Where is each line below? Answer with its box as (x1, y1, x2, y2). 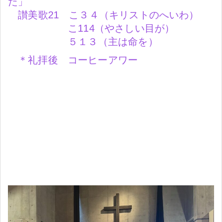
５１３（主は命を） (8, 36, 158, 47)
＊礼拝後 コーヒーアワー (18, 54, 138, 65)
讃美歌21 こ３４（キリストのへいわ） (8, 9, 199, 20)
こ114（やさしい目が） (8, 22, 175, 34)
